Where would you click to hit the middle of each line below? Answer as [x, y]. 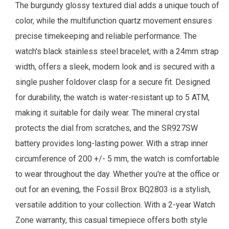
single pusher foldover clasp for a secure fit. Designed [113, 82]
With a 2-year [169, 205]
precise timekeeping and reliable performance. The [106, 36]
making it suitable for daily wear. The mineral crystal [107, 113]
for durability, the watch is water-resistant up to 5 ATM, [112, 98]
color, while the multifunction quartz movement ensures [114, 21]
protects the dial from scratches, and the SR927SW [107, 128]
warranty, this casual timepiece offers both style [121, 220]
